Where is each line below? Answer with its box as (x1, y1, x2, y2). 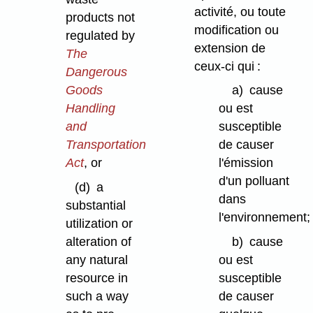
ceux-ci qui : (194, 59, 261, 73)
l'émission (218, 156, 273, 170)
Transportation (65, 137, 146, 152)
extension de (194, 41, 265, 55)
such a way (65, 289, 129, 303)
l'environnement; (218, 210, 310, 225)
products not (65, 10, 135, 24)
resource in (65, 270, 128, 285)
